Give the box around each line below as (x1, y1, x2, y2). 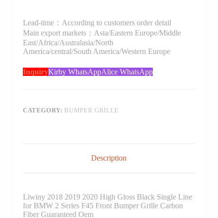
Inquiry (22, 67, 48, 76)
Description (91, 154, 127, 163)
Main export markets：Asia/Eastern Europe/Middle (22, 28, 181, 37)
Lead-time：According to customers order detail (22, 18, 171, 27)
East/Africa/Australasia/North (22, 38, 113, 47)
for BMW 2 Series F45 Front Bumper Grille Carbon (22, 201, 183, 210)
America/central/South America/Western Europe (22, 47, 170, 55)
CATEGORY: (22, 106, 65, 114)
